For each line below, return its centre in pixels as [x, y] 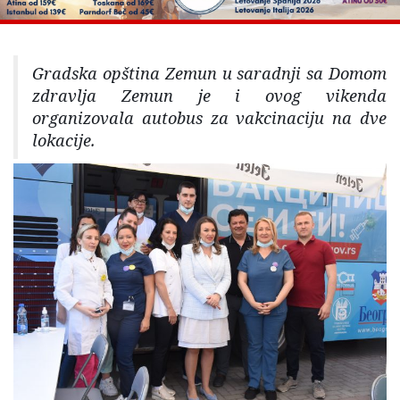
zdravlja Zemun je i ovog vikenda [209, 96]
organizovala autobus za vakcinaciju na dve [209, 118]
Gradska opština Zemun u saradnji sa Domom [209, 74]
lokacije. [64, 141]
